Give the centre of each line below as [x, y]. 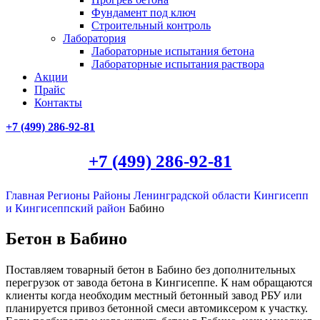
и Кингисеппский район [67, 208]
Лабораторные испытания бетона [173, 51]
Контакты [58, 102]
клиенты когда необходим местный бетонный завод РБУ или [154, 296]
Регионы [70, 195]
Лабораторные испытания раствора [178, 64]
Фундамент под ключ [144, 12]
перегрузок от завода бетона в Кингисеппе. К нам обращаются [159, 283]
